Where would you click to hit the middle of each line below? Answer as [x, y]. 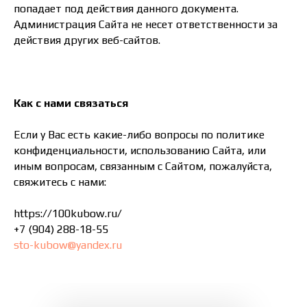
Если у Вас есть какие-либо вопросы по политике [139, 135]
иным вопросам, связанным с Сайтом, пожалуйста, [143, 166]
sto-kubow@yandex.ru [68, 245]
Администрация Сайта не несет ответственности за [146, 24]
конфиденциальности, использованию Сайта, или [140, 150]
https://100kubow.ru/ [68, 213]
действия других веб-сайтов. [87, 40]
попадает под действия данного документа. [126, 9]
